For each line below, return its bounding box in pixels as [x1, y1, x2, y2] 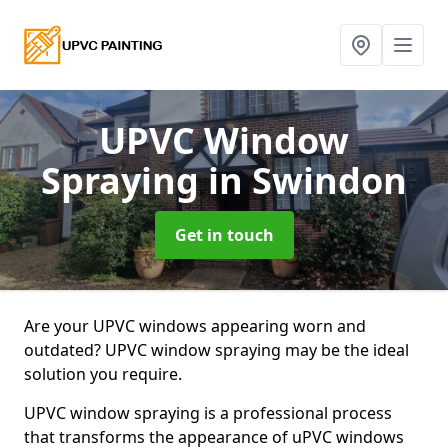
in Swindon [208, 156, 407, 205]
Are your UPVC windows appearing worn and [24, 315, 366, 337]
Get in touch [174, 224, 274, 246]
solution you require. [24, 363, 182, 385]
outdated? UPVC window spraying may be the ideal [24, 339, 409, 361]
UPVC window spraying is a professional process [24, 402, 392, 424]
